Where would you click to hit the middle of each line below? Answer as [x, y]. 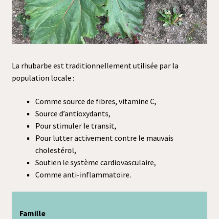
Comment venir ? [33, 55]
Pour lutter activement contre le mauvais [104, 138]
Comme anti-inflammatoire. [83, 174]
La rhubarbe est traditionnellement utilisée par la [95, 66]
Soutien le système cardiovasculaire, [96, 162]
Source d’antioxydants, [73, 113]
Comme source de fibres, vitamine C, [96, 101]
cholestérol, [56, 150]
